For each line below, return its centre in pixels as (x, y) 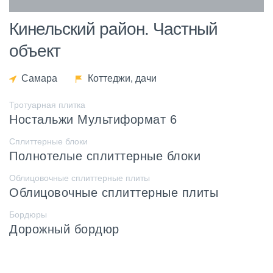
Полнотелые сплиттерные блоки (105, 156)
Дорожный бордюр (64, 229)
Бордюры (28, 214)
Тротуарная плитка (47, 105)
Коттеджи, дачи (122, 78)
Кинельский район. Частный (113, 29)
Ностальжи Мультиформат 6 (93, 119)
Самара (39, 78)
